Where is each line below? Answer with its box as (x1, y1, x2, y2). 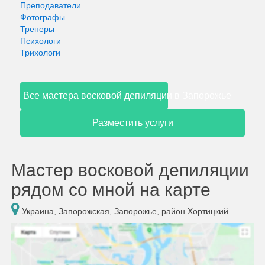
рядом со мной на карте (11, 180, 211, 199)
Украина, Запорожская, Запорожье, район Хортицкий (20, 206, 228, 216)
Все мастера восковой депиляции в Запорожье (23, 91, 231, 101)
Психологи (20, 36, 61, 46)
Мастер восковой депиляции (11, 160, 249, 180)
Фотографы (20, 12, 65, 22)
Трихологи (20, 48, 60, 57)
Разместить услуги (92, 118, 173, 128)
